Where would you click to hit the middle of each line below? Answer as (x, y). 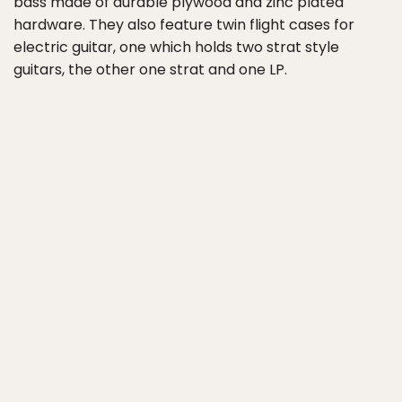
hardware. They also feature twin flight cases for (184, 25)
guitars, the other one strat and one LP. (150, 70)
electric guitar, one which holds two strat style (176, 47)
